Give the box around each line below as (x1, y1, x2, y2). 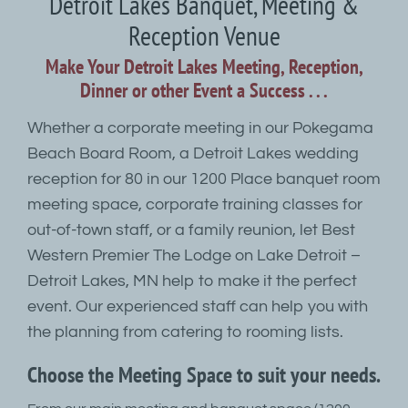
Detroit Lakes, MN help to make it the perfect (27, 272, 357, 291)
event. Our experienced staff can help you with (27, 298, 368, 316)
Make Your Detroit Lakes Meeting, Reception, (45, 54, 363, 80)
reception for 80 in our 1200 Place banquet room (27, 170, 381, 189)
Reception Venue (127, 19, 280, 54)
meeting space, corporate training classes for (27, 196, 362, 214)
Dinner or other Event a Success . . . (80, 77, 328, 104)
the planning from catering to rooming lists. (27, 323, 343, 342)
